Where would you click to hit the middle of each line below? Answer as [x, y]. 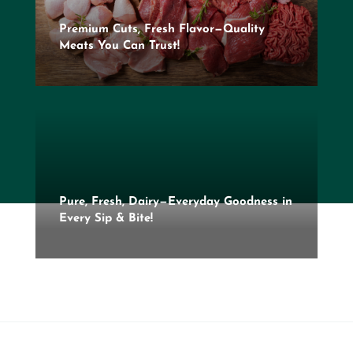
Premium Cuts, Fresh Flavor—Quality [162, 29]
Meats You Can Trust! [119, 46]
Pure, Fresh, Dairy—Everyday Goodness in [175, 203]
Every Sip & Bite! [106, 219]
